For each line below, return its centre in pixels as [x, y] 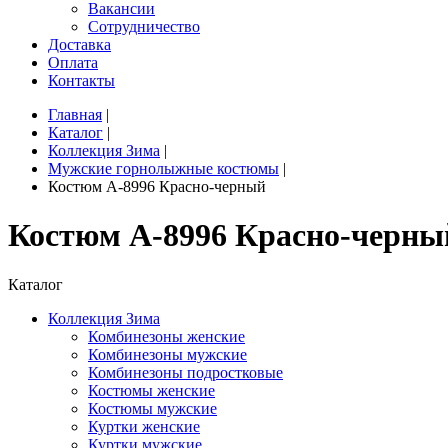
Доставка [79, 44]
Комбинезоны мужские [167, 354]
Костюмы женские [151, 390]
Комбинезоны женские [166, 336]
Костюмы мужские [152, 408]
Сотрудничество [144, 26]
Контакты [81, 80]
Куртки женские [144, 426]
